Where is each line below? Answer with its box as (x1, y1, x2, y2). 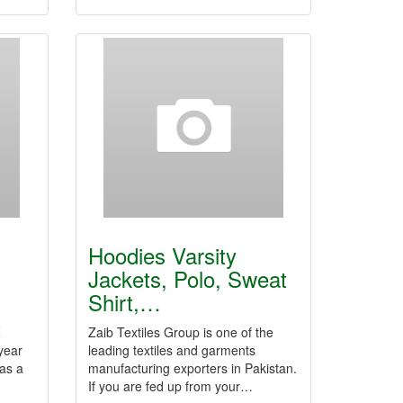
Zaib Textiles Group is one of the (87, 323, 273, 341)
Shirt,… (87, 286, 161, 318)
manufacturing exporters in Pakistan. (87, 359, 297, 377)
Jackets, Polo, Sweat (87, 263, 287, 294)
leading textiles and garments (87, 341, 255, 359)
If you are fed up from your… (87, 377, 253, 395)
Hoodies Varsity (87, 239, 237, 271)
